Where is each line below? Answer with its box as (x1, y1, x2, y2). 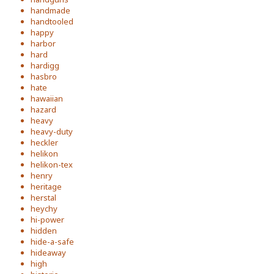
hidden (31, 224, 57, 236)
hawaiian (31, 92, 63, 104)
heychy (31, 202, 57, 214)
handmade (31, 4, 70, 16)
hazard (31, 103, 56, 115)
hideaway (31, 246, 66, 258)
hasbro (31, 70, 57, 82)
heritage (31, 180, 62, 192)
